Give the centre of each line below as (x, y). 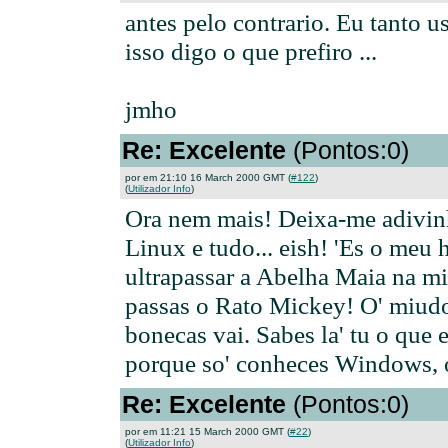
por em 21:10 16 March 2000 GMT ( (208, 177)
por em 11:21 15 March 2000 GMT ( (207, 431)
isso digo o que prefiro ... (251, 51)
